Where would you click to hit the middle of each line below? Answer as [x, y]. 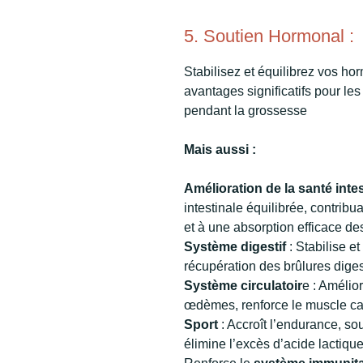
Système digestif [235, 246]
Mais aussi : [220, 149]
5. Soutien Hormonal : [269, 36]
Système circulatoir [243, 285]
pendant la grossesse [246, 110]
